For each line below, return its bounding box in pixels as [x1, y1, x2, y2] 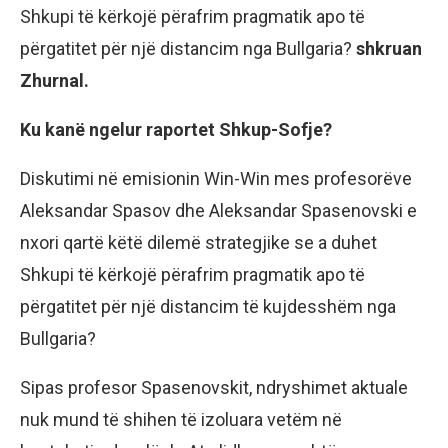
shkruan [356, 37, 422, 59]
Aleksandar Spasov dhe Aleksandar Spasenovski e [20, 199, 417, 221]
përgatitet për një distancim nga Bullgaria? [20, 37, 356, 59]
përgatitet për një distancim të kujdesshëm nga [20, 295, 396, 317]
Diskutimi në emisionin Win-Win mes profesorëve [20, 167, 412, 189]
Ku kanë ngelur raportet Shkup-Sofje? [20, 118, 332, 140]
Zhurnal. [20, 69, 89, 91]
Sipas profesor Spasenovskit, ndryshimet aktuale [20, 376, 408, 398]
